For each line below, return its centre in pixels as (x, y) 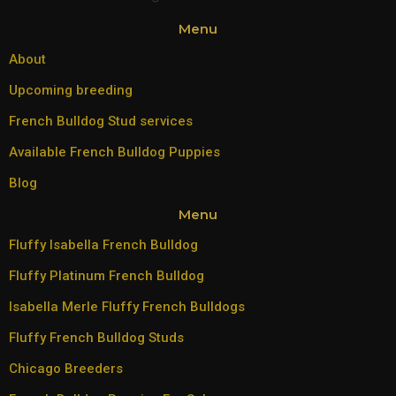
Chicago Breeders (66, 369)
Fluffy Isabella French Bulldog (103, 245)
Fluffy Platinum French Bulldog (107, 276)
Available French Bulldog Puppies (114, 152)
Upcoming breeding (71, 91)
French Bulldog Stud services (101, 122)
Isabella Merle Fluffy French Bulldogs (127, 307)
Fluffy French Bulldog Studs (96, 338)
